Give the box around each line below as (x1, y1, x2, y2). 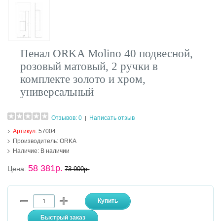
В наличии (39, 147, 70, 155)
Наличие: (13, 147, 39, 155)
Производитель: (13, 138, 59, 145)
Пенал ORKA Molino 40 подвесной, (20, 47, 193, 60)
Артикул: (13, 128, 39, 135)
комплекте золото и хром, (20, 73, 146, 86)
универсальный (20, 86, 94, 99)
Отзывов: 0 (51, 114, 82, 122)
